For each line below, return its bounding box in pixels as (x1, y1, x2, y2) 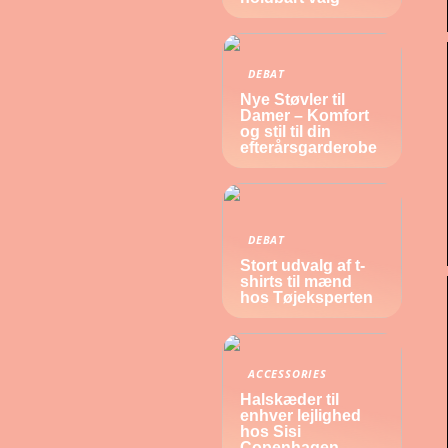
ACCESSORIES (248, 366, 327, 381)
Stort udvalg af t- (240, 257, 365, 274)
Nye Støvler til (240, 91, 345, 108)
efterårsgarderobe (240, 139, 377, 156)
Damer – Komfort (240, 107, 369, 124)
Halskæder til (240, 391, 339, 408)
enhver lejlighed (240, 407, 361, 424)
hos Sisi (240, 423, 301, 440)
